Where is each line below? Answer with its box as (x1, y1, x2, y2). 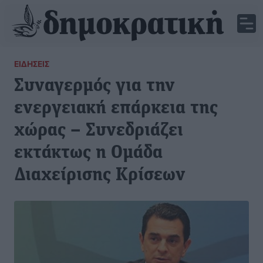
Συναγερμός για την (14, 77, 175, 96)
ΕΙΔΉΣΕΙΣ (14, 58, 49, 70)
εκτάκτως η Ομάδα (14, 144, 163, 163)
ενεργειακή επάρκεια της (14, 99, 218, 118)
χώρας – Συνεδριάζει (14, 122, 183, 140)
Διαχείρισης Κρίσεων (14, 166, 186, 185)
